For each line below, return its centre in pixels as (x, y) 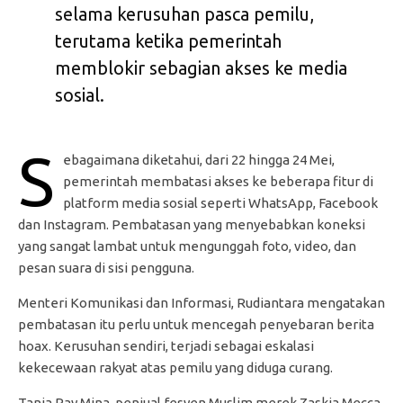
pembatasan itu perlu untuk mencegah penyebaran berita (196, 324)
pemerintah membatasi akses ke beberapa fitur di (218, 181)
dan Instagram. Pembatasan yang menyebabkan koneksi (192, 224)
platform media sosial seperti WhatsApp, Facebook (220, 202)
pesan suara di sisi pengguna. (106, 267)
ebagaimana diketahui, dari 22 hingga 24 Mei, (199, 159)
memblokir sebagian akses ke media (201, 67)
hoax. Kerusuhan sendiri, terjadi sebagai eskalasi (166, 345)
